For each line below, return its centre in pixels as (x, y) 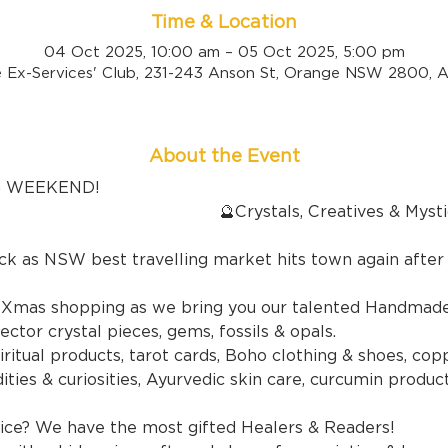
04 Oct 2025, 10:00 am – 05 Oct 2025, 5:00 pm (224, 52)
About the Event (224, 155)
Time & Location (224, 21)
